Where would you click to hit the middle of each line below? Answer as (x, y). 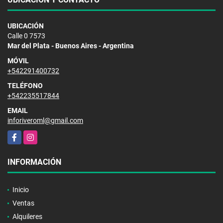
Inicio (21, 189)
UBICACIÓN (26, 26)
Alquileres (27, 216)
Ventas (23, 203)
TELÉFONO (25, 85)
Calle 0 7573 (26, 36)
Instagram (40, 135)
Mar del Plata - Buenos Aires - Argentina (71, 46)
